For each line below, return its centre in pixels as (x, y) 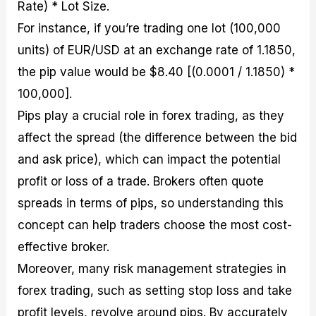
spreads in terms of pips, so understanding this (151, 203)
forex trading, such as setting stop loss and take (155, 290)
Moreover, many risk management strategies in (152, 268)
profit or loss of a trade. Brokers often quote (141, 181)
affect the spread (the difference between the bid (158, 137)
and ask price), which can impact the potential (150, 159)
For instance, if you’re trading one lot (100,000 (150, 28)
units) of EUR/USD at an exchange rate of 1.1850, (157, 50)
